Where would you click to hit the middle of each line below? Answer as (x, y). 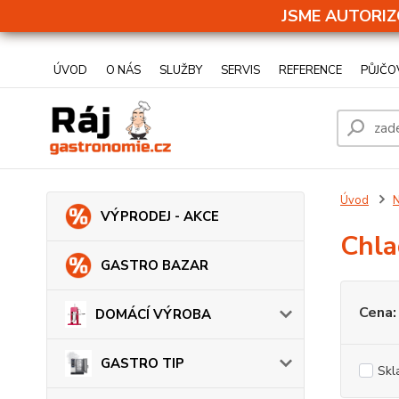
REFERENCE (310, 70)
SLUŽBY (181, 70)
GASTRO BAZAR (155, 265)
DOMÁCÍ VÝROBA (153, 314)
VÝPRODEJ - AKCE (160, 216)
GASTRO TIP (142, 363)
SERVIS (240, 70)
